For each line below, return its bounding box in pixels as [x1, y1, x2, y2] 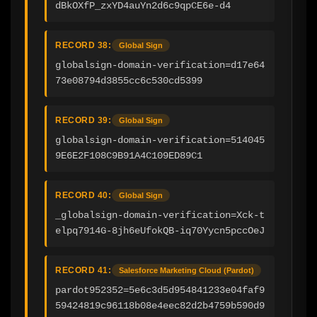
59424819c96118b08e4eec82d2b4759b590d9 [55, 299, 265, 311]
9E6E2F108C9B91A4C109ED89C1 [55, 149, 202, 161]
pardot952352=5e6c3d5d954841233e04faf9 [55, 284, 265, 296]
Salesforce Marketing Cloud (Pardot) [119, 265, 254, 275]
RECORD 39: [55, 115, 111, 125]
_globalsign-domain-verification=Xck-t [55, 209, 265, 221]
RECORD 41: [55, 265, 111, 275]
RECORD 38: [55, 40, 111, 50]
